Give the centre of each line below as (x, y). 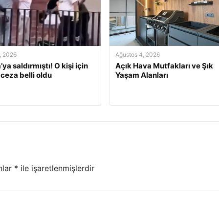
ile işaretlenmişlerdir (56, 168)
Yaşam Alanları (142, 75)
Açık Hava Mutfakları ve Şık (164, 66)
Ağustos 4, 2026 (137, 55)
